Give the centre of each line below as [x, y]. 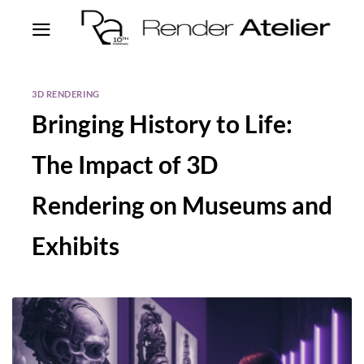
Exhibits [76, 245]
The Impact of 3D [125, 164]
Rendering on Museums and [182, 204]
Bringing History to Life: [162, 123]
